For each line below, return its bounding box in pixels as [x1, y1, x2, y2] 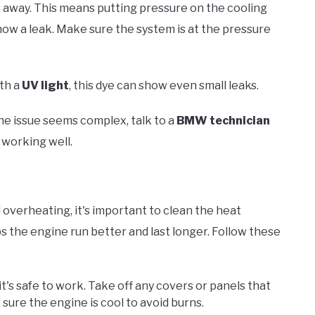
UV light [22, 79, 69, 93]
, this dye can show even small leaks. [69, 79, 259, 93]
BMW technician [176, 114, 270, 128]
